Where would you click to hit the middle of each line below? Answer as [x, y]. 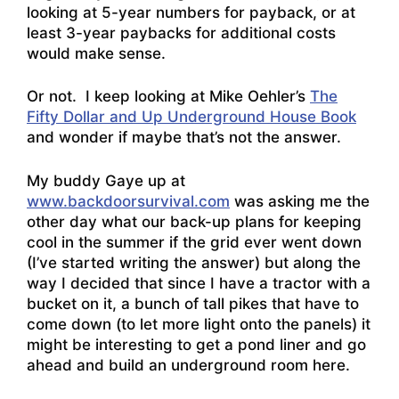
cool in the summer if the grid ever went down [194, 242]
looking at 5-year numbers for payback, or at [191, 12]
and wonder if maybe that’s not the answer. [184, 138]
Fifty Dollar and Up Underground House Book [191, 117]
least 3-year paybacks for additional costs [181, 33]
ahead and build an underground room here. [188, 365]
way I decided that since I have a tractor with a [199, 283]
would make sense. [96, 53]
